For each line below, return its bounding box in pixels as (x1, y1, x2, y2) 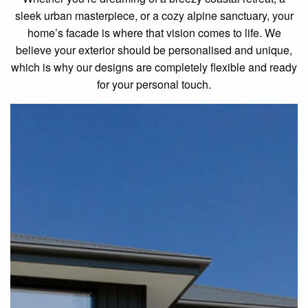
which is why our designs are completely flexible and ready (11, 59, 297, 76)
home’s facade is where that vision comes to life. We (27, 25, 281, 41)
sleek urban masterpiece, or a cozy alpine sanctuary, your (14, 8, 294, 24)
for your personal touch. (97, 76, 211, 93)
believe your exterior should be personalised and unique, (16, 42, 292, 58)
